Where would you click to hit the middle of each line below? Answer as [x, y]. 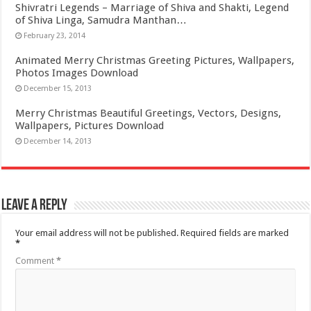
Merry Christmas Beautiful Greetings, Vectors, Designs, [149, 113]
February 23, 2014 [55, 35]
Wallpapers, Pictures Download [90, 125]
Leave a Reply [35, 205]
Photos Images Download [77, 73]
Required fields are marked [235, 233]
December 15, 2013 [58, 88]
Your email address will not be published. [97, 233]
